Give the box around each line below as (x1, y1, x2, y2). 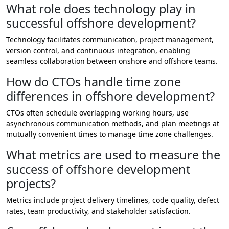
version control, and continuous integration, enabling (6, 45, 190, 56)
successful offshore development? (6, 15, 196, 32)
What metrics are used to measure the (6, 147, 220, 164)
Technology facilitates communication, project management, (6, 35, 214, 45)
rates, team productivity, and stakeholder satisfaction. (6, 206, 191, 216)
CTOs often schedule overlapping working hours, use (6, 108, 189, 118)
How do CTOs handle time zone (6, 74, 181, 90)
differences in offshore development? (6, 88, 215, 105)
